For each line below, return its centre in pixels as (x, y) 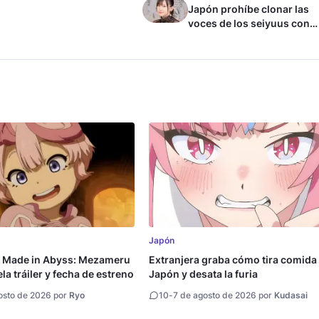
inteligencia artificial (237, 37)
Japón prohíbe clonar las (249, 9)
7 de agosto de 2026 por (224, 296)
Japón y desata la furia (204, 274)
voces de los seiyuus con (249, 23)
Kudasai (291, 296)
